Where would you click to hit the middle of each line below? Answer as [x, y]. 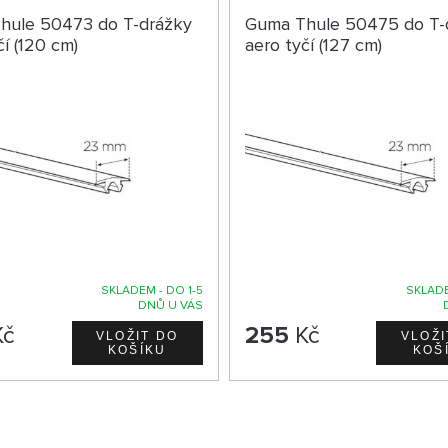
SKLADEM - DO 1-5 [151, 290]
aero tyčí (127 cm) [313, 45]
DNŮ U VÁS [170, 305]
